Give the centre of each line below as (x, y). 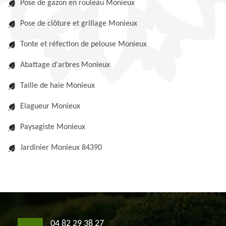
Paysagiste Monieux (53, 127)
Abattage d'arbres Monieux (65, 65)
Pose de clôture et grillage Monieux (79, 24)
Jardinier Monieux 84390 (61, 148)
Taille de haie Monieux (58, 86)
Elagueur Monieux (50, 106)
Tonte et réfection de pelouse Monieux (83, 44)
